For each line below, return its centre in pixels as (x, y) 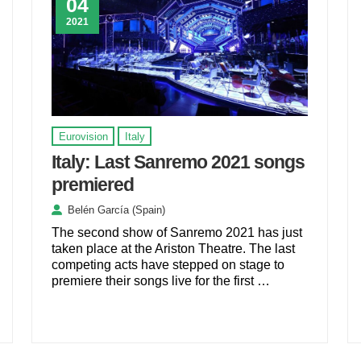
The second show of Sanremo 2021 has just (177, 233)
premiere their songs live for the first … (161, 281)
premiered (93, 185)
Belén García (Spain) (117, 210)
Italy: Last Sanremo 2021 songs (178, 162)
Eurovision (83, 136)
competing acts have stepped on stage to (168, 265)
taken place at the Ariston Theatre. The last (174, 249)
